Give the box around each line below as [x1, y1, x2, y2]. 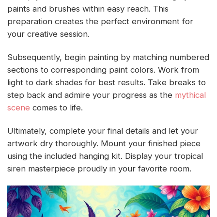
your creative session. [7, 29, 90, 39]
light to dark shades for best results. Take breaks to [7, 77, 206, 87]
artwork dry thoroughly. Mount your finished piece [7, 138, 201, 148]
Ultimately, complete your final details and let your [7, 125, 198, 136]
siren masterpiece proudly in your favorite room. [7, 163, 191, 173]
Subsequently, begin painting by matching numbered [7, 52, 209, 62]
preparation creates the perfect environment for [7, 16, 193, 27]
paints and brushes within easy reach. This [7, 4, 169, 14]
